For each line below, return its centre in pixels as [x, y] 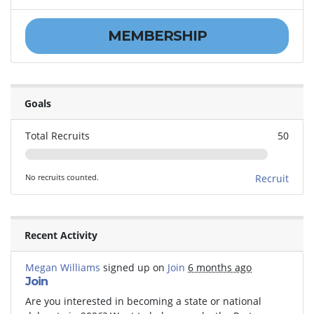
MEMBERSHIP [157, 36]
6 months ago [220, 267]
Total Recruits [57, 135]
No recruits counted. [62, 177]
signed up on [134, 267]
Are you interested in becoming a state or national [143, 301]
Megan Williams [63, 267]
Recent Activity [61, 235]
